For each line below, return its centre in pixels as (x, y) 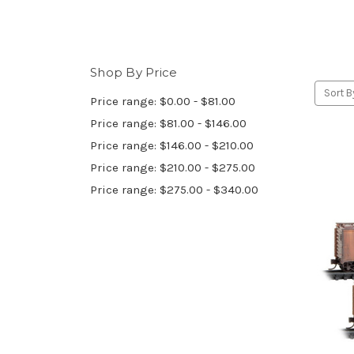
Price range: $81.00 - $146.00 (168, 123)
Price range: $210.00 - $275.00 (173, 167)
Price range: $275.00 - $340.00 (174, 189)
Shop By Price (134, 72)
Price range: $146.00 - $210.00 (172, 145)
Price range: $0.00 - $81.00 (163, 101)
